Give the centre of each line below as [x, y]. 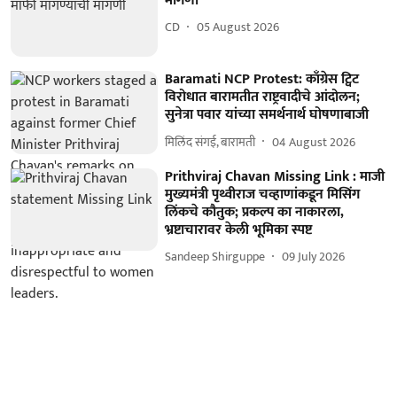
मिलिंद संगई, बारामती [210, 142]
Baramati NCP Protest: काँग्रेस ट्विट [262, 80]
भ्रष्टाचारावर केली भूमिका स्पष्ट [239, 230]
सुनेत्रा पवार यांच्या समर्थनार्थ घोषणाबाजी [267, 115]
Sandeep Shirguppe [215, 257]
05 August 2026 [238, 27]
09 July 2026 [314, 257]
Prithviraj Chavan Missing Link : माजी [275, 176]
